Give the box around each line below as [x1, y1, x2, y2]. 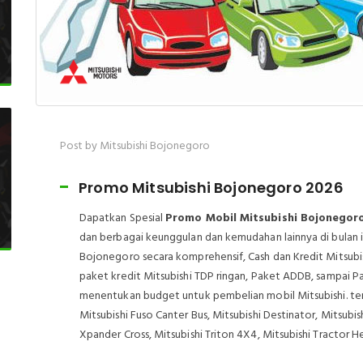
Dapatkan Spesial [79, 209, 166, 228]
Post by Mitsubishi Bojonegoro [60, 137, 210, 156]
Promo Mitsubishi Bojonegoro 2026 [79, 177, 344, 198]
